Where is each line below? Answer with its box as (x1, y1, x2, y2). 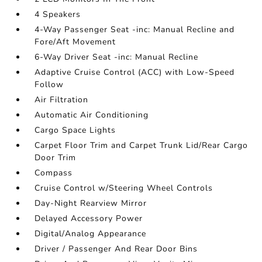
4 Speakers (35, 9, 81, 20)
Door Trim (35, 152, 77, 164)
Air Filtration (35, 94, 89, 106)
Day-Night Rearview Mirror (35, 198, 147, 209)
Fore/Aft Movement (35, 36, 116, 48)
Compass (35, 167, 73, 179)
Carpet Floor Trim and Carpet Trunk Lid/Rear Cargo (35, 140, 249, 151)
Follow (35, 79, 64, 91)
